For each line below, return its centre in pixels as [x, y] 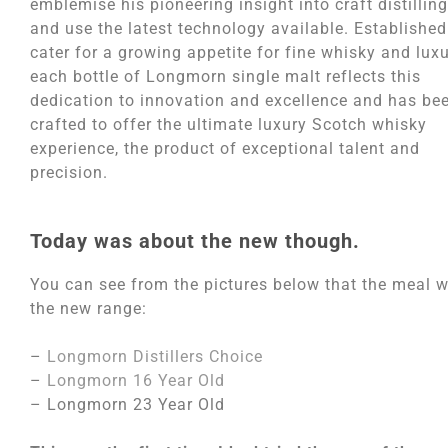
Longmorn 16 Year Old [136, 380]
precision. [69, 172]
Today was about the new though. [198, 241]
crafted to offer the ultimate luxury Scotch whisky [228, 124]
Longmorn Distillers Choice [155, 356]
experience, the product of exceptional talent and [225, 148]
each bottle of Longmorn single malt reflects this [225, 76]
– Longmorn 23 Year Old [127, 404]
